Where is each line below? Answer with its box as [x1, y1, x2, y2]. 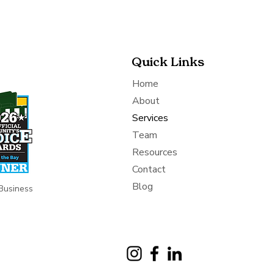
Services [131, 111, 168, 125]
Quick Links [131, 54, 204, 70]
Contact [131, 163, 166, 176]
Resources [131, 146, 177, 159]
